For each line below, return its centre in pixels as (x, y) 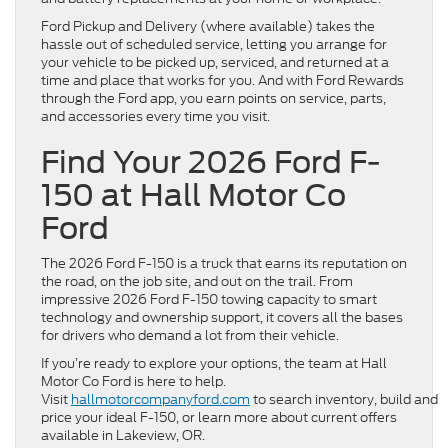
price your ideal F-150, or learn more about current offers (219, 418)
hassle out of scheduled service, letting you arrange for (214, 45)
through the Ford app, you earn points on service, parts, (213, 99)
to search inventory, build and (344, 400)
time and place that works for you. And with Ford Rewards (222, 81)
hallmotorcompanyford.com (160, 400)
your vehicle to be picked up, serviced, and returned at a (215, 63)
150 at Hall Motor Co (193, 195)
